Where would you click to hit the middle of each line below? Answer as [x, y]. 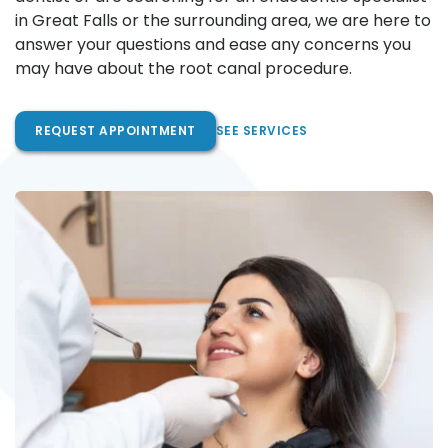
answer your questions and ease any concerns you [213, 44]
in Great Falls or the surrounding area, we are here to [223, 20]
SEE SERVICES [261, 130]
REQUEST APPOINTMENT [115, 130]
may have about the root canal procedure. [183, 68]
